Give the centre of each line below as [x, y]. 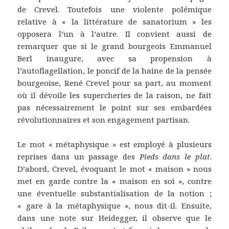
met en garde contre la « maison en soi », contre [114, 181]
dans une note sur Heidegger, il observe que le [114, 217]
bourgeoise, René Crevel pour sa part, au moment [114, 83]
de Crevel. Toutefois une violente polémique [114, 9]
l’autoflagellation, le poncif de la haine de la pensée [114, 70]
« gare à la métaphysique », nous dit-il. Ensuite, [114, 205]
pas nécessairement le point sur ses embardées [114, 107]
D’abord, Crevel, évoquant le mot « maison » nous [114, 168]
